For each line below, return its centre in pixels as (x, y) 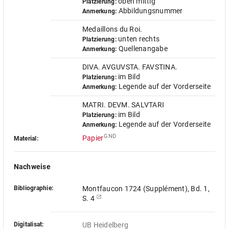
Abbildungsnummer (150, 11)
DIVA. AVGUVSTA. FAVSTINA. (130, 67)
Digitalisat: (29, 224)
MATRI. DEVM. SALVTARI (123, 105)
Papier (93, 138)
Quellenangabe (142, 49)
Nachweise (32, 167)
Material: (26, 139)
